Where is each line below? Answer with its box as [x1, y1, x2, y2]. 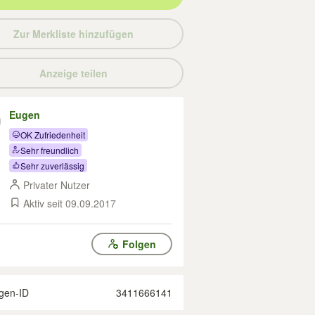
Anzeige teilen [39, 66, 108, 80]
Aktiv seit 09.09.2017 [23, 196, 116, 210]
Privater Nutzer [23, 178, 90, 192]
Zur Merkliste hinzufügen [13, 27, 134, 41]
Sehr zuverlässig [20, 159, 84, 172]
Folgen [122, 237, 156, 251]
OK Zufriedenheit [20, 128, 85, 141]
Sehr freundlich [20, 143, 79, 156]
